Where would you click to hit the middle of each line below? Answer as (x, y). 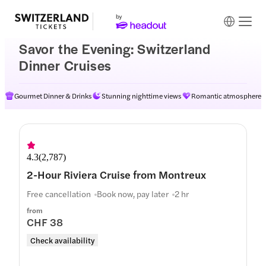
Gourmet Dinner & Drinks (53, 96)
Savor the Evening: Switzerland (115, 49)
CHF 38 (45, 222)
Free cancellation (59, 194)
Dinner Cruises (66, 65)
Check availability (62, 240)
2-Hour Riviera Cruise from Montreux (116, 174)
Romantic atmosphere (226, 96)
